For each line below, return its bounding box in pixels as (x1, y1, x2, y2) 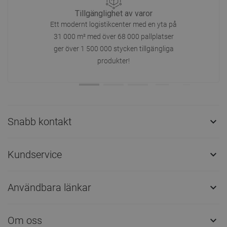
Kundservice (8, 148, 62, 161)
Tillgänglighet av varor (74, 9, 153, 18)
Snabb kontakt (8, 115, 71, 128)
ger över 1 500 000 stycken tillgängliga (53, 45, 174, 53)
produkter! (97, 57, 130, 65)
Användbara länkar (8, 181, 91, 194)
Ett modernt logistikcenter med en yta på (50, 20, 177, 28)
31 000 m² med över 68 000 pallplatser (53, 32, 174, 41)
